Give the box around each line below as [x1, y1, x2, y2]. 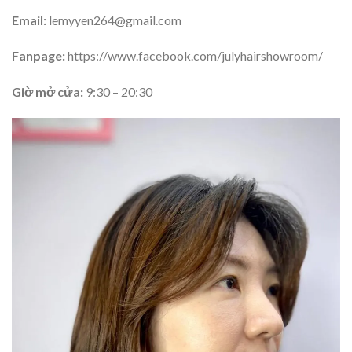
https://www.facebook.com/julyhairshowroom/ [68, 48, 323, 64]
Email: [12, 12, 49, 27]
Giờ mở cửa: [12, 84, 83, 100]
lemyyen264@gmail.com [49, 12, 181, 27]
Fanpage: [12, 48, 68, 64]
